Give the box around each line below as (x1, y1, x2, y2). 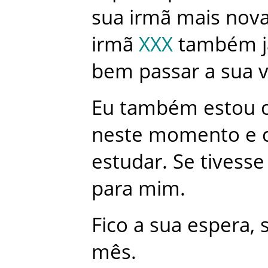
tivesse (200, 147, 264, 175)
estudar (92, 147, 162, 175)
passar (139, 57, 199, 84)
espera (187, 211, 250, 238)
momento (148, 120, 240, 148)
